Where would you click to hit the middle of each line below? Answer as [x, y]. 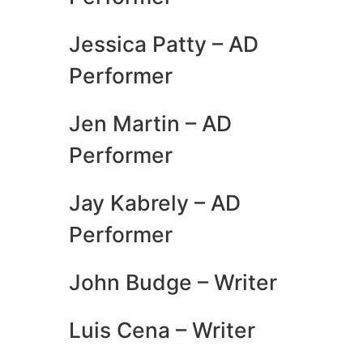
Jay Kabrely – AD [154, 202]
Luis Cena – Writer [162, 329]
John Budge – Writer [173, 282]
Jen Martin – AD [150, 123]
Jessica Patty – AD [163, 43]
